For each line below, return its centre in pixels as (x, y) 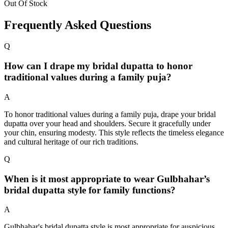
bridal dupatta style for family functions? (90, 190)
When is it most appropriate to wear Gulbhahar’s (107, 179)
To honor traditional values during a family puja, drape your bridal (110, 114)
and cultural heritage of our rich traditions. (71, 141)
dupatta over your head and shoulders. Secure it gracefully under (107, 123)
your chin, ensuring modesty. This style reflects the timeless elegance (114, 132)
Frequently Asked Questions (78, 25)
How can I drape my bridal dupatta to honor (98, 66)
